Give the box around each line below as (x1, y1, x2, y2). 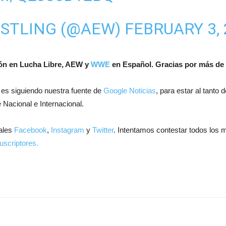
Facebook (14, 126, 47, 134)
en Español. (112, 60, 155, 69)
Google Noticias (103, 86, 156, 95)
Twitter (92, 126, 114, 134)
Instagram (51, 126, 84, 134)
